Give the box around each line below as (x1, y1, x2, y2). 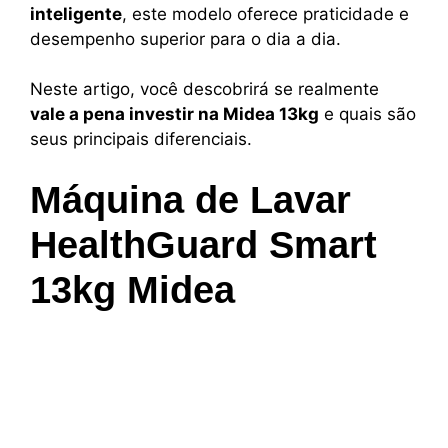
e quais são (319, 104, 416, 125)
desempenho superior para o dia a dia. (30, 28, 341, 49)
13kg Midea (30, 268, 235, 311)
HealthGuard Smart (30, 223, 377, 266)
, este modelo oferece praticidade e (122, 3, 409, 24)
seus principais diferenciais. (30, 129, 252, 150)
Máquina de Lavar (30, 178, 351, 221)
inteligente (30, 3, 122, 24)
